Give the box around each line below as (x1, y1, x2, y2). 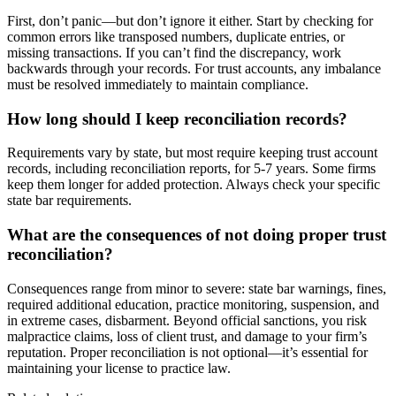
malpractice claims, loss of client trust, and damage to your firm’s (7, 328, 367, 344)
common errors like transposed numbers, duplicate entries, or (7, 28, 345, 44)
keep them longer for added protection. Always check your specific (7, 177, 380, 193)
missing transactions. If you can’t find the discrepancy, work (7, 44, 341, 60)
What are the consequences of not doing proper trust (7, 225, 386, 244)
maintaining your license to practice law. (7, 360, 231, 376)
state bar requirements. (7, 193, 132, 209)
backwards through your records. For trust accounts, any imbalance (7, 60, 381, 76)
